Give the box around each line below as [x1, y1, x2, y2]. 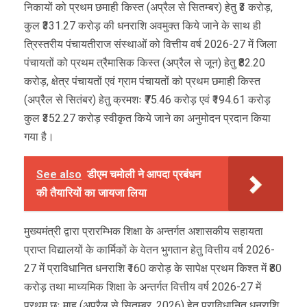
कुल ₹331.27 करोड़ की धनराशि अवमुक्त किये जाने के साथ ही [24, 19, 261, 33]
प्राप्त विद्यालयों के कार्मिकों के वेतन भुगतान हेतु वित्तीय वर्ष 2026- [24, 243, 275, 257]
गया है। [24, 130, 54, 144]
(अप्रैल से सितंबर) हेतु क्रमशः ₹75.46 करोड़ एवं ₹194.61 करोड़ [24, 93, 271, 107]
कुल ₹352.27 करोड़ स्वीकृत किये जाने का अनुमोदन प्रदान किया [24, 112, 271, 125]
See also [36, 168, 82, 182]
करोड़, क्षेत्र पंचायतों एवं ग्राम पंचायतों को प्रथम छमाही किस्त [24, 75, 260, 88]
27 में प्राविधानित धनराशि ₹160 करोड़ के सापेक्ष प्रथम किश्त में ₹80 [24, 262, 282, 275]
